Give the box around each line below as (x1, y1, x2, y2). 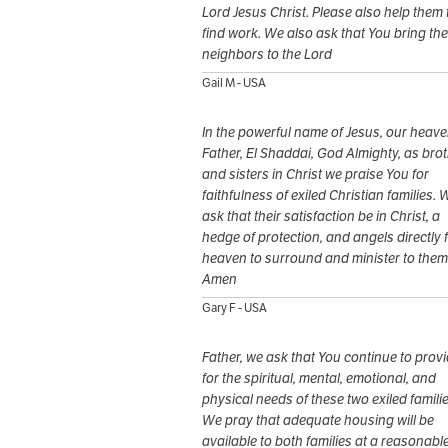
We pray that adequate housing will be (202, 411, 434, 430)
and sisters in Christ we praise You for (202, 165, 429, 184)
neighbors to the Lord (202, 45, 332, 64)
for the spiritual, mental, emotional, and (202, 369, 436, 388)
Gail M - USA (202, 75, 266, 91)
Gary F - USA (202, 300, 267, 316)
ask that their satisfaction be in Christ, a (202, 207, 440, 226)
